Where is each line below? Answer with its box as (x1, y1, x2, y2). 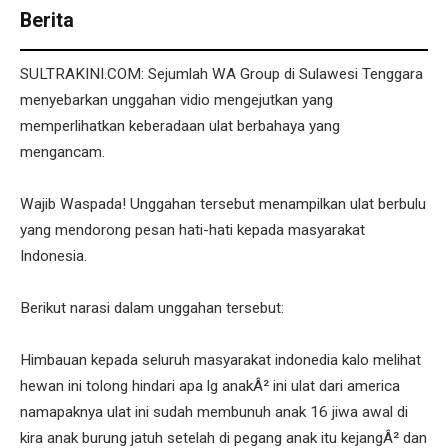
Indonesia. (20, 247, 87, 266)
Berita (20, 8, 74, 32)
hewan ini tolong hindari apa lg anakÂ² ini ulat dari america (20, 377, 400, 396)
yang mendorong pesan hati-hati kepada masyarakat (20, 221, 365, 240)
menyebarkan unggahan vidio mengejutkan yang (20, 91, 333, 110)
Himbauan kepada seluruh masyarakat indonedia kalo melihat (20, 351, 421, 370)
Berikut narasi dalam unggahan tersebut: (20, 299, 284, 318)
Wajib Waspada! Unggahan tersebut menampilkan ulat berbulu (20, 195, 426, 214)
